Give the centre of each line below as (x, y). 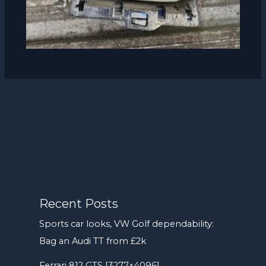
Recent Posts (79, 203)
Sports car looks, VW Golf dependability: (127, 224)
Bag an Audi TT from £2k (93, 241)
